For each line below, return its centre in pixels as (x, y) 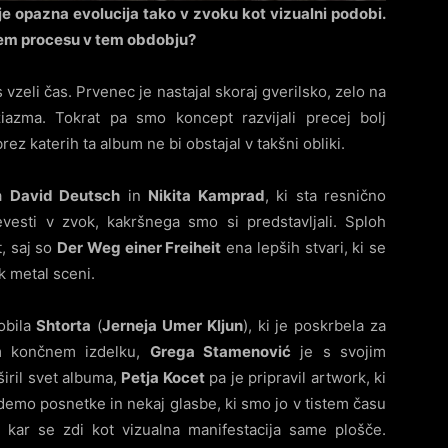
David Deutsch (65, 196)
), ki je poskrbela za (314, 326)
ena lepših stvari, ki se (304, 248)
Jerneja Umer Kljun (172, 326)
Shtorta (64, 326)
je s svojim (339, 352)
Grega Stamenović (220, 352)
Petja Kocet (163, 378)
